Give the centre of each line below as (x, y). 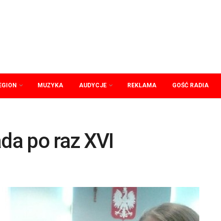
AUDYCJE (93, 85)
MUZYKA (50, 85)
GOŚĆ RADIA (190, 85)
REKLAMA (142, 85)
